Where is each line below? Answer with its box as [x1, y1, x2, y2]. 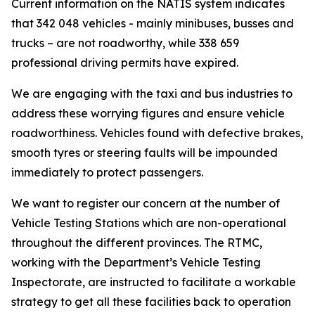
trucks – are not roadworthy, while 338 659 [11, 36, 239, 50]
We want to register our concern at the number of [11, 196, 280, 210]
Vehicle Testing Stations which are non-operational [11, 216, 286, 230]
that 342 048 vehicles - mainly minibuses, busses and [11, 16, 294, 30]
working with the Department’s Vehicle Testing [11, 255, 261, 269]
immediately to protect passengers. [11, 165, 206, 179]
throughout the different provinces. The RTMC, [11, 236, 262, 250]
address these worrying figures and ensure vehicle [11, 106, 285, 120]
